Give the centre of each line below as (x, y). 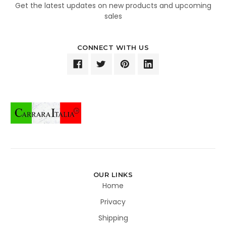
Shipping (113, 218)
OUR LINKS (113, 174)
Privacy (113, 202)
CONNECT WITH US (113, 47)
